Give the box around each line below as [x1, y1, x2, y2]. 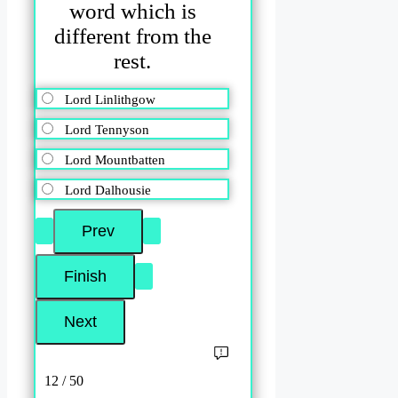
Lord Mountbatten [65, 152, 165, 167]
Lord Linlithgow [65, 92, 155, 107]
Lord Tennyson [65, 122, 149, 137]
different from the [53, 24, 211, 49]
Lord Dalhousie [65, 182, 151, 197]
